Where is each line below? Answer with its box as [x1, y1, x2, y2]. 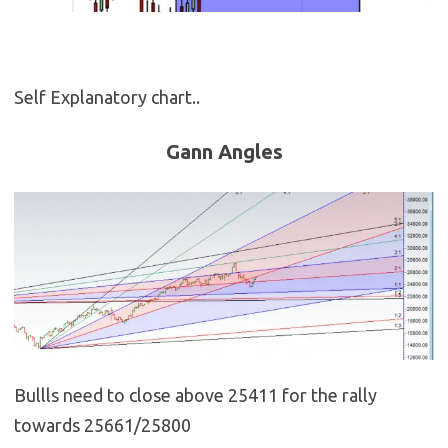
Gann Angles [165, 140, 283, 164]
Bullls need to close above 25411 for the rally [14, 385, 377, 406]
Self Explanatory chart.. [14, 87, 200, 108]
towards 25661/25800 [14, 415, 191, 436]
